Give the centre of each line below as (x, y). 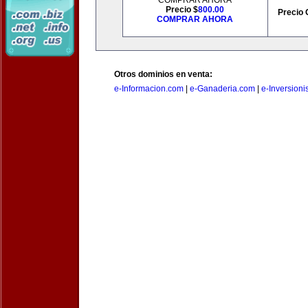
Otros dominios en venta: (163, 74)
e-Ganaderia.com (222, 89)
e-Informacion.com (149, 89)
